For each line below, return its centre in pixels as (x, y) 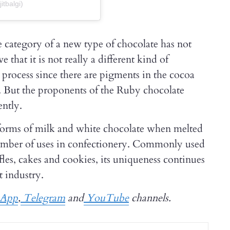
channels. (150, 198)
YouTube (106, 198)
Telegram (43, 198)
